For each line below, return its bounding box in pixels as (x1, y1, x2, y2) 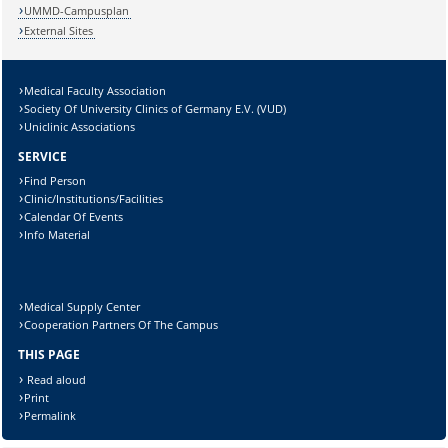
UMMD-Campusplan (24, 2, 130, 18)
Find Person (24, 173, 87, 189)
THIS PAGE (17, 346, 80, 364)
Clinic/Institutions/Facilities (24, 191, 164, 207)
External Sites (24, 22, 94, 38)
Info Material (24, 227, 91, 243)
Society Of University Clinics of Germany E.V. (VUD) (24, 100, 287, 116)
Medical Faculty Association (24, 82, 167, 98)
